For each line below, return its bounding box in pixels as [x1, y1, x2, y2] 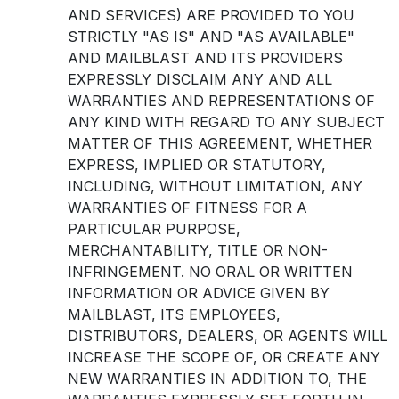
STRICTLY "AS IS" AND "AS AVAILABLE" [68, 28, 354, 45]
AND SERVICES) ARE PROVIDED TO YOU [68, 6, 354, 24]
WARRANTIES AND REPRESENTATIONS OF [68, 92, 375, 110]
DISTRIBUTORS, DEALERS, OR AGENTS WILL [68, 327, 387, 345]
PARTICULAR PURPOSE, [68, 220, 240, 238]
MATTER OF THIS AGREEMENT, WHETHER [68, 134, 372, 152]
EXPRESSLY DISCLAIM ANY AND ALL [68, 70, 332, 88]
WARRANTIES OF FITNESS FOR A [68, 199, 307, 216]
